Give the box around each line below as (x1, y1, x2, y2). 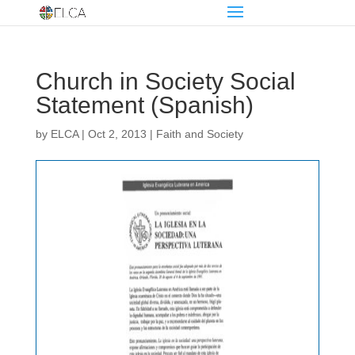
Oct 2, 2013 (87, 128, 147, 140)
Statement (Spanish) (35, 92, 254, 118)
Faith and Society (155, 128, 243, 140)
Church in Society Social (35, 68, 296, 94)
